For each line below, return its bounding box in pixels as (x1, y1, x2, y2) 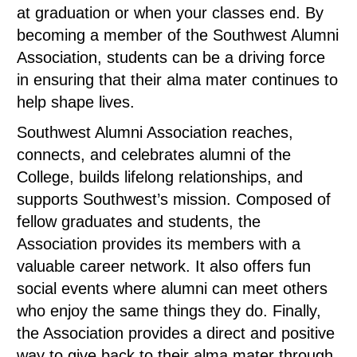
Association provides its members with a (17, 235, 300, 253)
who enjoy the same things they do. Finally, (17, 302, 321, 320)
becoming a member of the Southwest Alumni (17, 26, 339, 44)
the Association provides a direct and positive (17, 324, 335, 342)
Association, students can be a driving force (17, 49, 325, 66)
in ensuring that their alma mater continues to (17, 71, 338, 88)
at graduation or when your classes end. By (17, 4, 324, 22)
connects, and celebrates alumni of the (17, 146, 291, 163)
